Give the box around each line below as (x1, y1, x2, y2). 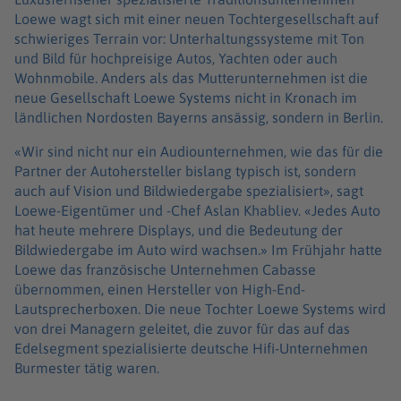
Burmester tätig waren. (14, 359, 163, 376)
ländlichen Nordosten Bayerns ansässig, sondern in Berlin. (14, 108, 387, 125)
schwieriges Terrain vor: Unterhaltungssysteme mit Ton (14, 30, 364, 47)
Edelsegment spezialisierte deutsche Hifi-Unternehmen (14, 339, 368, 356)
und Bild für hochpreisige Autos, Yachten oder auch (14, 49, 337, 66)
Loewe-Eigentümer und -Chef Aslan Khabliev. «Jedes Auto (14, 201, 380, 218)
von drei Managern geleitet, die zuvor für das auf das (14, 320, 350, 337)
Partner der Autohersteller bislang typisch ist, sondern (14, 162, 356, 179)
